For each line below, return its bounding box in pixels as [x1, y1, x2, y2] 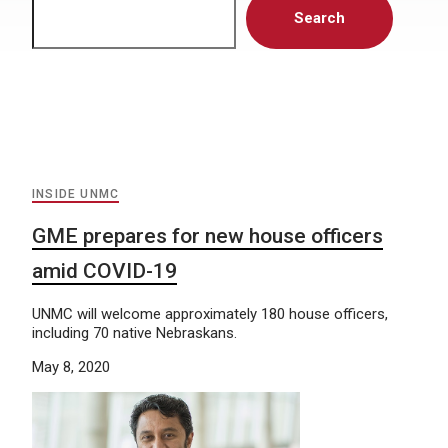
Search [294, 9, 345, 27]
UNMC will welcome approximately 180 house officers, [32, 305, 388, 323]
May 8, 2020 [32, 358, 110, 376]
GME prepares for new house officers [32, 224, 383, 248]
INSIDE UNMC [32, 187, 120, 201]
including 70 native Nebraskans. [32, 324, 237, 342]
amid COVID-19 [32, 259, 177, 283]
